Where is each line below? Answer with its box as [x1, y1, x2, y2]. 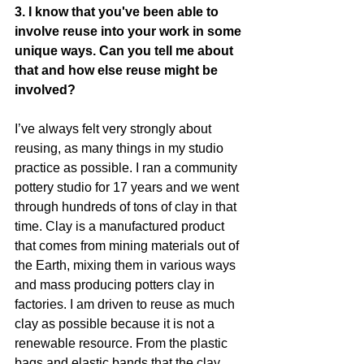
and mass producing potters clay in [15, 277, 218, 292]
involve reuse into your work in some [15, 24, 245, 38]
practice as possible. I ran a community [15, 160, 240, 175]
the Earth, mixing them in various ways [15, 258, 239, 272]
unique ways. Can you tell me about [15, 43, 236, 58]
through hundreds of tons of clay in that [15, 199, 240, 214]
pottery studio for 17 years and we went [15, 180, 242, 194]
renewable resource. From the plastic [15, 336, 231, 350]
